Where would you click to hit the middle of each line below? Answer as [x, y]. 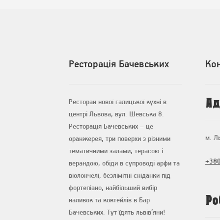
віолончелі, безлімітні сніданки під [120, 175]
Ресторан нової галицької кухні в [118, 102]
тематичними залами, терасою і [116, 151]
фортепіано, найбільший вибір [113, 188]
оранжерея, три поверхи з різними [120, 138]
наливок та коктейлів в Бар [110, 200]
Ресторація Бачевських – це [111, 126]
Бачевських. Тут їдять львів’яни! [117, 212]
